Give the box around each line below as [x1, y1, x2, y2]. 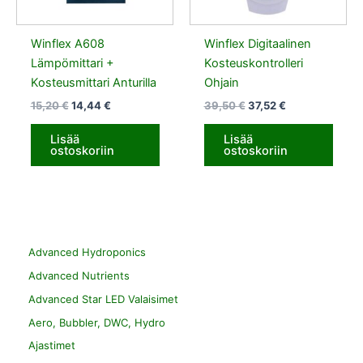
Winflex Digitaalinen [203, 36, 311, 52]
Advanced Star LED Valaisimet [28, 292, 178, 305]
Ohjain [203, 75, 239, 91]
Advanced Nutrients [28, 269, 130, 283]
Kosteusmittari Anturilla [30, 75, 156, 91]
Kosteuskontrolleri [203, 56, 303, 71]
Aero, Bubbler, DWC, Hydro [28, 315, 165, 329]
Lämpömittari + [30, 56, 114, 71]
